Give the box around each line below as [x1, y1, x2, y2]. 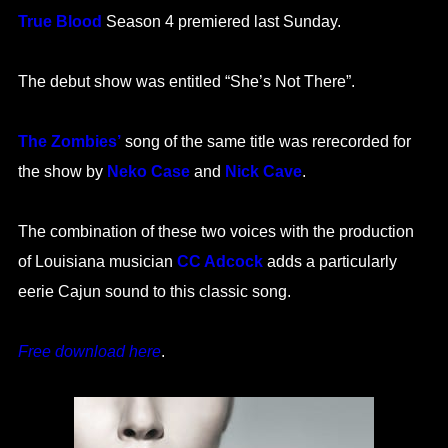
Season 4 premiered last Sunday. [101, 13, 341, 30]
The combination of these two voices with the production [17, 223, 414, 241]
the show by [17, 163, 107, 181]
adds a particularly [262, 253, 397, 271]
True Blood [17, 13, 102, 30]
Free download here [17, 343, 161, 361]
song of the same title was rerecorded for [120, 133, 411, 151]
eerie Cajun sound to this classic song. [17, 283, 291, 301]
